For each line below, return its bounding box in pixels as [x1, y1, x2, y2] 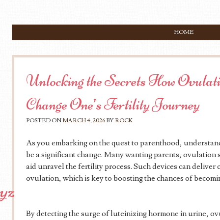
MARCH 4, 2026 [62, 117, 105, 124]
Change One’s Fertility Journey [26, 95, 200, 114]
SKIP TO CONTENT [28, 28, 84, 36]
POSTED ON [26, 117, 62, 124]
